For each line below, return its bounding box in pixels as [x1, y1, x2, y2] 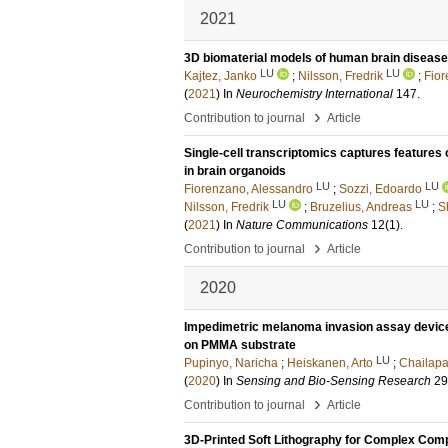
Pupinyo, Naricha [184, 356, 278, 370]
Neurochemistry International [236, 87, 393, 101]
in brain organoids [184, 164, 286, 178]
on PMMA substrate [184, 338, 296, 352]
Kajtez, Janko [184, 69, 257, 83]
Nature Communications [236, 218, 368, 232]
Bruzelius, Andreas [310, 200, 412, 214]
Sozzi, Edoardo [339, 182, 422, 196]
